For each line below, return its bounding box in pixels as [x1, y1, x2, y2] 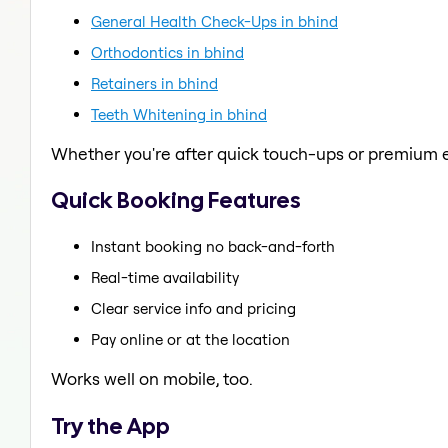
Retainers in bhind [91, 73, 218, 93]
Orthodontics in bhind [91, 42, 244, 62]
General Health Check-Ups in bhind [91, 11, 338, 31]
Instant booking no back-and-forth [91, 236, 335, 256]
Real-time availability [91, 267, 239, 287]
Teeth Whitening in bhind [91, 104, 267, 124]
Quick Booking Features [51, 185, 301, 216]
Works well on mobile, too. [51, 367, 253, 389]
